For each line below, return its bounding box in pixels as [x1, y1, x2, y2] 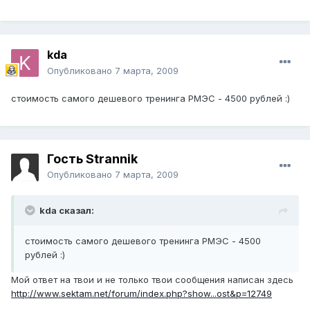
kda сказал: [39, 205, 94, 217]
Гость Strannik [47, 152, 138, 167]
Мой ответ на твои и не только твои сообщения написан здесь [11, 274, 293, 286]
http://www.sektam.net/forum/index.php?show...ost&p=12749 [11, 288, 272, 300]
